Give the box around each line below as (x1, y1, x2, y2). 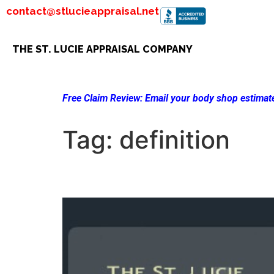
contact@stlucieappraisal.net (6, 5, 159, 17)
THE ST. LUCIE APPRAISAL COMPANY (12, 43, 193, 55)
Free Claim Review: (62, 92, 143, 104)
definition (119, 125, 230, 155)
